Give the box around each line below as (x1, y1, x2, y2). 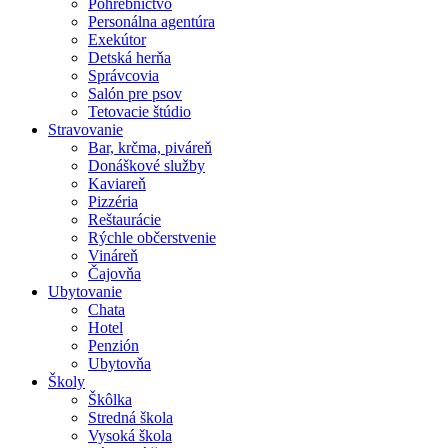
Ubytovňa (88, 355, 151, 373)
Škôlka (88, 391, 132, 409)
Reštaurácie (88, 211, 161, 229)
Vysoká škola (88, 427, 172, 445)
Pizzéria (88, 193, 138, 211)
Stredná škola (88, 409, 173, 427)
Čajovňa (88, 265, 141, 283)
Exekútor (88, 31, 146, 49)
